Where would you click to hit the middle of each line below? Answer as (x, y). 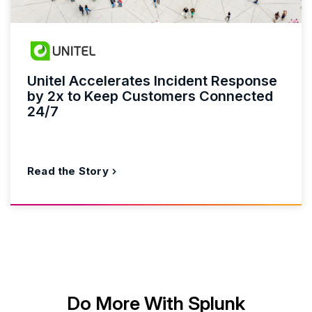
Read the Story (68, 171)
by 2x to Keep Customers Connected (150, 96)
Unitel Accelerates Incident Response (152, 80)
